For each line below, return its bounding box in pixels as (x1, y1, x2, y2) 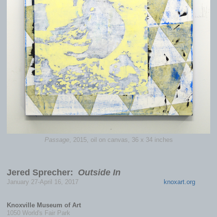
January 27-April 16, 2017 (7, 178, 164, 186)
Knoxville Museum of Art (7, 201, 81, 209)
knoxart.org (164, 178, 195, 186)
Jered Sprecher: (7, 167, 78, 177)
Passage (44, 136, 69, 143)
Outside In (78, 167, 121, 177)
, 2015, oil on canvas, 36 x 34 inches (69, 136, 173, 143)
